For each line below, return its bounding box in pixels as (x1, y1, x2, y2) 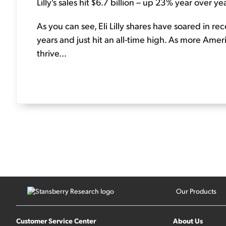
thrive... (37, 46, 67, 59)
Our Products (176, 187, 216, 195)
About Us (173, 216, 203, 225)
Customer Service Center (16, 216, 96, 225)
